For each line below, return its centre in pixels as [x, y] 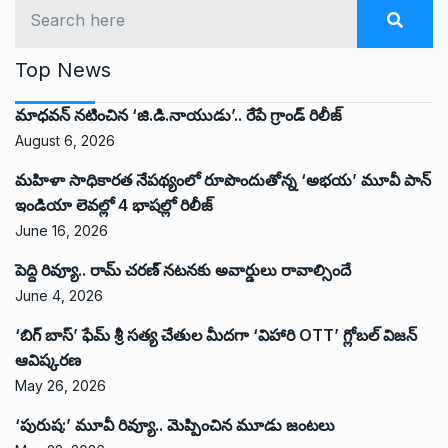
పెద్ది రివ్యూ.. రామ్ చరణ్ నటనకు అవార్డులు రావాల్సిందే [183, 270]
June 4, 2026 [59, 296]
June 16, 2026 [61, 231]
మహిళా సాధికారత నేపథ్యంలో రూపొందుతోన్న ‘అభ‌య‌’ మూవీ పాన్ [223, 180]
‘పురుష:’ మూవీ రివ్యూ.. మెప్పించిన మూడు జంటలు [175, 425]
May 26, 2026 [60, 386]
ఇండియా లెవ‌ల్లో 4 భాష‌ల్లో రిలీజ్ [114, 205]
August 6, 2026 [65, 141]
